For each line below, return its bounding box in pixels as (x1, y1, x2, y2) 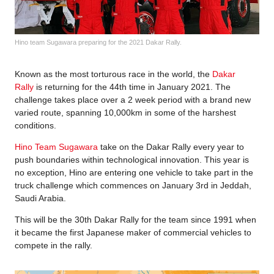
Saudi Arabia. (15, 193, 68, 204)
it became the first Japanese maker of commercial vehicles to (15, 228, 251, 238)
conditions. (15, 120, 59, 131)
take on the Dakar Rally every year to (98, 142, 244, 152)
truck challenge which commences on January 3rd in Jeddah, (15, 180, 251, 191)
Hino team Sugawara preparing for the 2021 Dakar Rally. (15, 39, 182, 46)
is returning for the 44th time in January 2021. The (34, 82, 231, 92)
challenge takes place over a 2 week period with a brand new (15, 95, 251, 105)
